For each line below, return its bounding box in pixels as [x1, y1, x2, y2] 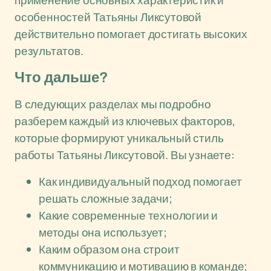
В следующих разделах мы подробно [15, 96, 211, 112]
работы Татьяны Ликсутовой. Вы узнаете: [15, 147, 235, 163]
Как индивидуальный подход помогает [39, 174, 242, 189]
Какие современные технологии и [39, 207, 218, 223]
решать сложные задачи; [39, 191, 172, 206]
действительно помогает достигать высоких [15, 26, 247, 42]
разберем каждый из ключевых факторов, [15, 113, 235, 129]
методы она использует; [39, 224, 167, 240]
